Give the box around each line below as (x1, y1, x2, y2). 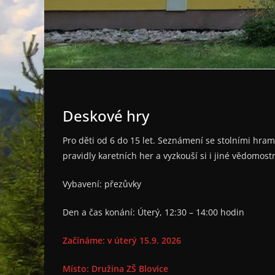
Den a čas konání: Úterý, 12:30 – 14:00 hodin (63, 206, 244, 219)
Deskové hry (63, 106, 149, 126)
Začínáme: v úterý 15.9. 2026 (63, 234, 181, 247)
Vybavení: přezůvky (63, 178, 141, 190)
